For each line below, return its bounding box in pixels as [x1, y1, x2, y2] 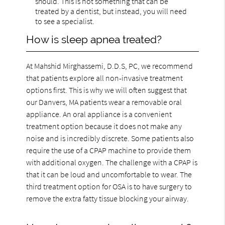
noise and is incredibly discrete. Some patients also [26, 133, 194, 143]
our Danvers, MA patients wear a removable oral [26, 96, 182, 107]
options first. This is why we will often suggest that [26, 84, 187, 95]
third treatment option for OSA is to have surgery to [26, 181, 192, 191]
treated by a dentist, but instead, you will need [35, 6, 187, 16]
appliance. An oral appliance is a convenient [26, 108, 172, 119]
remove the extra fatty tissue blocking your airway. [26, 193, 189, 203]
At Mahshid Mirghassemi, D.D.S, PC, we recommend [26, 60, 193, 71]
